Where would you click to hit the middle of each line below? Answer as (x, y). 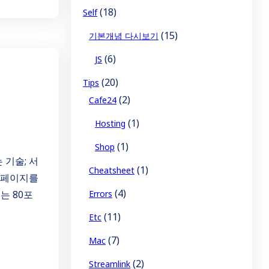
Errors (101, 193)
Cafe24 (103, 100)
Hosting (110, 123)
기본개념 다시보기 (124, 35)
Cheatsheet (112, 170)
